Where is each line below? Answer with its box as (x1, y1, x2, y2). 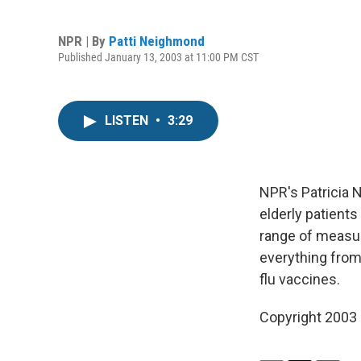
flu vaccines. (259, 271, 340, 288)
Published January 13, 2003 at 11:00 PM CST (58, 50, 259, 64)
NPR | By (58, 32, 109, 49)
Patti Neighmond (109, 32, 205, 49)
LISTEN (105, 113, 151, 128)
